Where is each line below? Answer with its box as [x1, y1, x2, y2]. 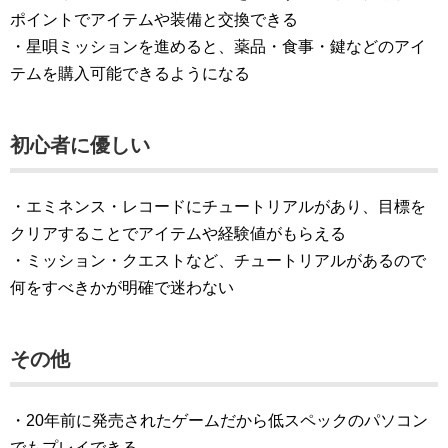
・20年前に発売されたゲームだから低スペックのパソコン [10, 411, 428, 429]
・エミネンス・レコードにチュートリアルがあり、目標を [10, 197, 426, 215]
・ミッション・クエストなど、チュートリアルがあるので [10, 251, 426, 269]
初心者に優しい [10, 133, 150, 156]
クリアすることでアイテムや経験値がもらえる [10, 224, 346, 242]
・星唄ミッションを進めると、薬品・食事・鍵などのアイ [10, 37, 426, 55]
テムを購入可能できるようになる [10, 64, 250, 82]
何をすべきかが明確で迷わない [10, 278, 234, 296]
